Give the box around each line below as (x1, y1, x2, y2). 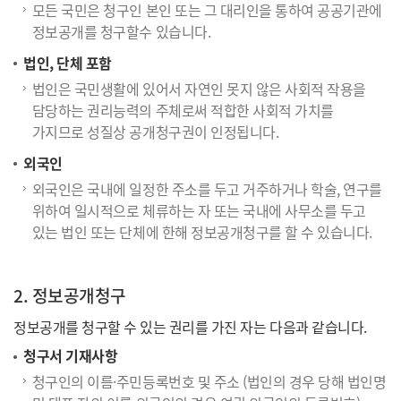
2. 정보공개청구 (13, 282, 126, 308)
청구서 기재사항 (23, 345, 118, 367)
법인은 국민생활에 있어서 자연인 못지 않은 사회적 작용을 (31, 77, 366, 99)
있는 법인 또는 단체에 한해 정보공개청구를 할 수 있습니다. (31, 220, 372, 243)
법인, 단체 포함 (23, 52, 112, 74)
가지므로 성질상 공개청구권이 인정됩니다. (31, 120, 279, 142)
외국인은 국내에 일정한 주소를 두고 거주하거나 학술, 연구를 (31, 177, 382, 200)
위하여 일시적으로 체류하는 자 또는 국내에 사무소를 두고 (31, 199, 366, 221)
